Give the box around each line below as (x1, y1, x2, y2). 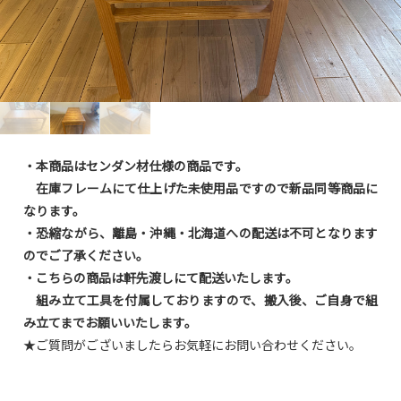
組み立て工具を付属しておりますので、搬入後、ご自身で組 (36, 292, 379, 310)
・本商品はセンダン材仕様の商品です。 (23, 158, 248, 175)
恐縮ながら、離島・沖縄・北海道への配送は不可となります (36, 225, 379, 243)
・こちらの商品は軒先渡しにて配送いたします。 (23, 269, 298, 287)
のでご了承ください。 (23, 247, 149, 265)
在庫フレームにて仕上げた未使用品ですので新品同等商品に (23, 180, 378, 198)
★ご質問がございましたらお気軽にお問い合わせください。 (23, 337, 362, 354)
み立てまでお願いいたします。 (23, 314, 197, 332)
